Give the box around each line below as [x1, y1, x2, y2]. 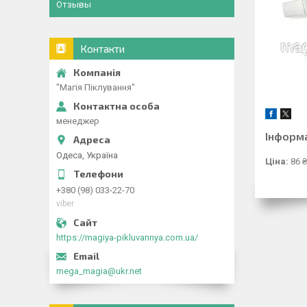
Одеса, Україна [56, 149, 118, 160]
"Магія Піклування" [56, 82, 135, 93]
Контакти [80, 42, 125, 55]
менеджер [56, 116, 99, 126]
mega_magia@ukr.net [56, 265, 142, 276]
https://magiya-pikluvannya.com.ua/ [56, 232, 198, 243]
